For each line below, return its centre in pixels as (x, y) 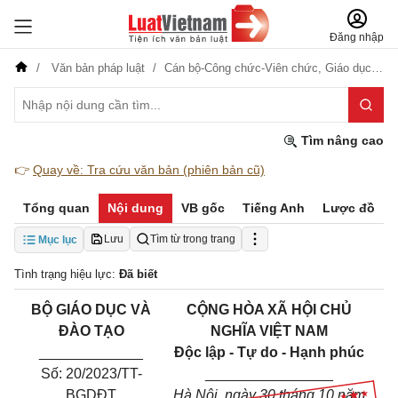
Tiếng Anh (274, 208)
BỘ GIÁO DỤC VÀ (91, 310)
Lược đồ (349, 208)
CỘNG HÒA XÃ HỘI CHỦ (269, 310)
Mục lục (58, 240)
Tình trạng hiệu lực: (67, 274)
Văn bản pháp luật (98, 68)
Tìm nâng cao (341, 140)
